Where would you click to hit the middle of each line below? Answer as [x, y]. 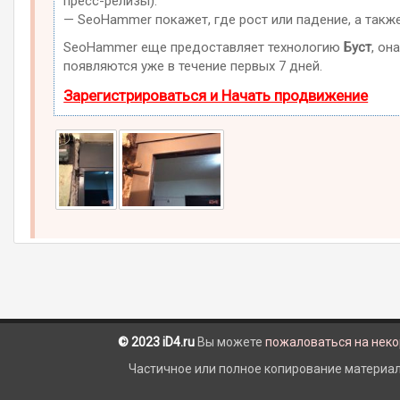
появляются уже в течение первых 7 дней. [193, 67]
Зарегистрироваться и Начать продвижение [216, 96]
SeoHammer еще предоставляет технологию [204, 48]
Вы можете [230, 342]
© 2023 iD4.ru [156, 342]
